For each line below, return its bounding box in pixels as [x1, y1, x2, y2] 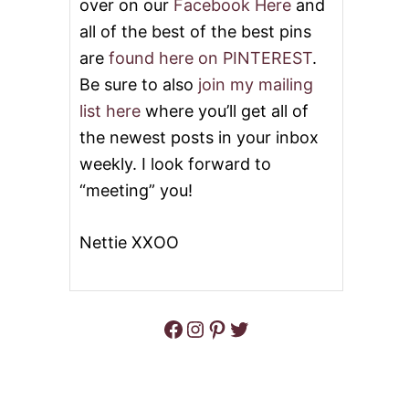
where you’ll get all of [141, 101, 309, 121]
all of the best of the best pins [79, 22, 311, 42]
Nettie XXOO [79, 233, 179, 253]
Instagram [184, 314, 203, 341]
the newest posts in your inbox [79, 128, 319, 148]
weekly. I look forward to [79, 154, 271, 174]
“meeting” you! [79, 181, 193, 201]
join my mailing [198, 75, 313, 95]
